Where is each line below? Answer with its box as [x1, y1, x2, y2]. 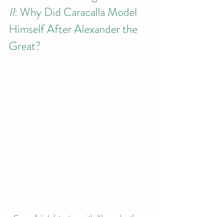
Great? [9, 38, 41, 54]
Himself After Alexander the [9, 21, 140, 37]
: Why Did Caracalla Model [15, 4, 139, 20]
